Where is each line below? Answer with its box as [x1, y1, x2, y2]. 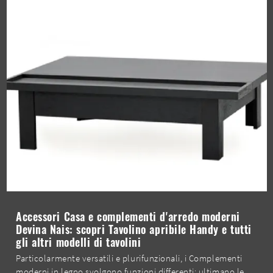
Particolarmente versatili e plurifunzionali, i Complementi [16, 252, 243, 264]
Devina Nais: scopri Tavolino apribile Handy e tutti [16, 221, 252, 238]
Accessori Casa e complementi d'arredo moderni [16, 208, 240, 225]
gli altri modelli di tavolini [16, 234, 141, 250]
